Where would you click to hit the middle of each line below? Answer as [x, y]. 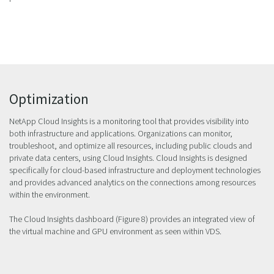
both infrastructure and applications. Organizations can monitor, [121, 134]
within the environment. [50, 195]
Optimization [49, 99]
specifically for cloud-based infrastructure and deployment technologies [135, 170]
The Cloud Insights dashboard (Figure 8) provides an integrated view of [132, 219]
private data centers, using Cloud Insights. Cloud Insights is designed [128, 158]
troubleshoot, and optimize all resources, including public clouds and [131, 146]
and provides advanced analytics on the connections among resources [132, 183]
